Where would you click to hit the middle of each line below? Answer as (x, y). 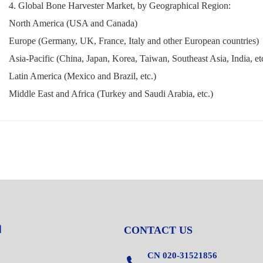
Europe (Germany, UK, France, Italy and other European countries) (134, 41)
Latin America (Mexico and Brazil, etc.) (82, 76)
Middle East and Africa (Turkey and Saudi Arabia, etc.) (111, 93)
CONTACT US (158, 230)
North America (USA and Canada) (73, 23)
